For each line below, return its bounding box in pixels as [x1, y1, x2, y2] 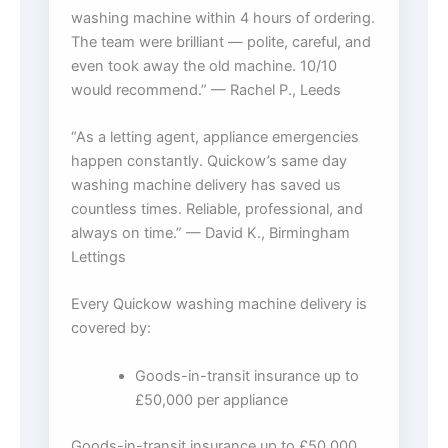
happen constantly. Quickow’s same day [71, 152, 347, 171]
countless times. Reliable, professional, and [71, 200, 363, 219]
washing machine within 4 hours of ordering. [71, 8, 375, 27]
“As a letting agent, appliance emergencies [71, 128, 359, 147]
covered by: [71, 319, 151, 338]
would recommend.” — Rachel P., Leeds [71, 80, 341, 99]
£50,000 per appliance [134, 390, 288, 409]
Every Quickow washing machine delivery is [71, 295, 367, 314]
